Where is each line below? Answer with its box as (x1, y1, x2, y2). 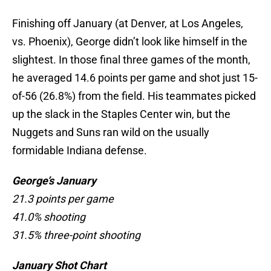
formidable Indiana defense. (12, 144, 147, 157)
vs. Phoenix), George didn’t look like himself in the (12, 35, 247, 48)
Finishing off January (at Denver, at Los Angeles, (12, 17, 243, 30)
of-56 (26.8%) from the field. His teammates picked (12, 90, 256, 103)
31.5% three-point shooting (12, 229, 140, 242)
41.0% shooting (12, 211, 85, 224)
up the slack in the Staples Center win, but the (12, 108, 230, 121)
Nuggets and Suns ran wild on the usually (12, 126, 209, 139)
